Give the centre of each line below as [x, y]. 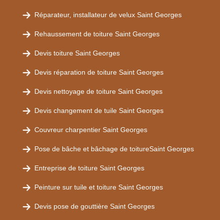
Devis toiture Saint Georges [77, 53]
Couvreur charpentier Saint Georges [91, 130]
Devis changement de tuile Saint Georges [99, 110]
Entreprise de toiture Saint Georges [89, 168]
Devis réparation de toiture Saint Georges [99, 72]
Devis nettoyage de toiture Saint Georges [98, 91]
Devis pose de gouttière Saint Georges [95, 206]
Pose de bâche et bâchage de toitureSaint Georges [114, 149]
